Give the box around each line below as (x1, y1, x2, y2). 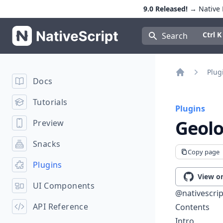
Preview (33, 117, 64, 128)
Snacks (33, 138, 61, 149)
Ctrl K (202, 30, 222, 39)
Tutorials (33, 97, 68, 108)
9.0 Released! (143, 4, 188, 13)
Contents (175, 202, 210, 213)
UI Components (33, 180, 95, 191)
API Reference (33, 201, 89, 212)
